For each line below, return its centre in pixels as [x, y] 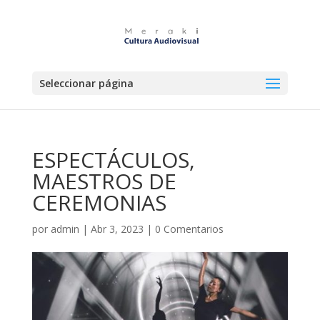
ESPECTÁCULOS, [113, 160]
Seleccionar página [86, 83]
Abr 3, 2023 [117, 229]
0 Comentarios [189, 229]
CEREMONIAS [99, 202]
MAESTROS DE [104, 181]
